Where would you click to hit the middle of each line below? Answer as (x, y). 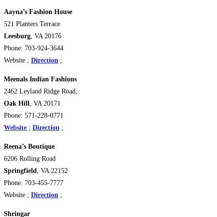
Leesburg (17, 36)
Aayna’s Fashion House (38, 12)
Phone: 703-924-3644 (34, 48)
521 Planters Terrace (32, 24)
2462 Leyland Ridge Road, (43, 92)
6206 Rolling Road (30, 159)
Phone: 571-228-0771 (34, 116)
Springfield (20, 171)
